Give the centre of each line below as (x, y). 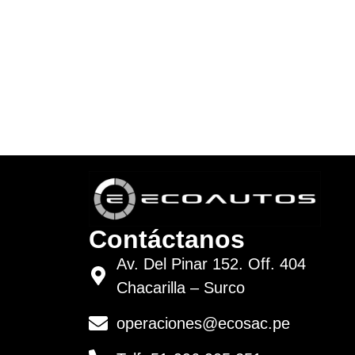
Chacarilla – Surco (181, 287)
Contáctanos (167, 239)
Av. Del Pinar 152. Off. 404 (211, 263)
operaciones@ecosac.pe (203, 323)
